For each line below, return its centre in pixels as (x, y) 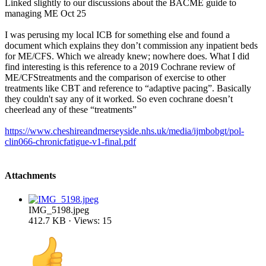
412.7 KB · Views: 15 (70, 220)
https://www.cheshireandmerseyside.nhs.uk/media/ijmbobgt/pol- (124, 131)
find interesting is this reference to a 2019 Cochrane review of (120, 67)
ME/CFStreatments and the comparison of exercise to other (115, 78)
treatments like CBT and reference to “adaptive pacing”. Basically (128, 88)
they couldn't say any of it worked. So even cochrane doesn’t (119, 99)
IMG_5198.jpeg (59, 210)
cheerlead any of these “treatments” (71, 110)
